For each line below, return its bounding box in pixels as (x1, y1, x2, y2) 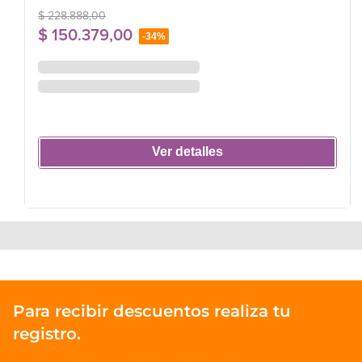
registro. (13, 323, 81, 343)
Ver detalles (152, 145, 223, 159)
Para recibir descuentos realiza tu (13, 301, 291, 321)
